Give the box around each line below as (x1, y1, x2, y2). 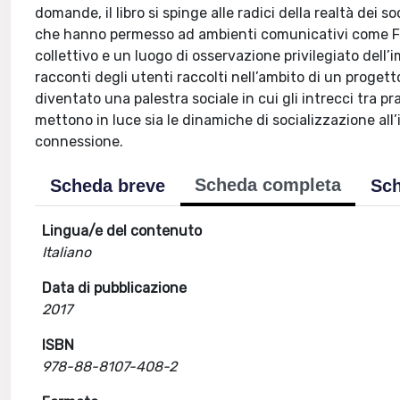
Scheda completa (195, 175, 342, 195)
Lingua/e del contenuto (42, 222, 203, 239)
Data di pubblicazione (42, 279, 187, 296)
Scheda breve (50, 176, 166, 196)
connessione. (35, 133, 124, 150)
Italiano (42, 244, 92, 261)
